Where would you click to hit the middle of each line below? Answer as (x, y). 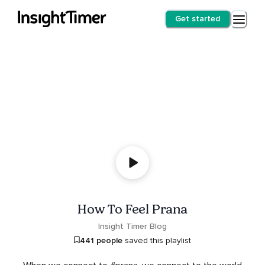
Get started (198, 19)
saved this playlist (157, 240)
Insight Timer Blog (132, 226)
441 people (101, 240)
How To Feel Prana (132, 209)
